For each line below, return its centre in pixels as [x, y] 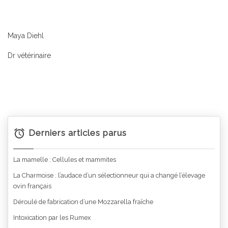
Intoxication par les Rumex [52, 218]
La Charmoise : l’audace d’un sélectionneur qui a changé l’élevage [109, 176]
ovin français [32, 186]
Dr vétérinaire [29, 55]
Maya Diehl [26, 35]
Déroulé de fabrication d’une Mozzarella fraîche [83, 202]
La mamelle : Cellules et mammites [65, 160]
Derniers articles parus [77, 133]
